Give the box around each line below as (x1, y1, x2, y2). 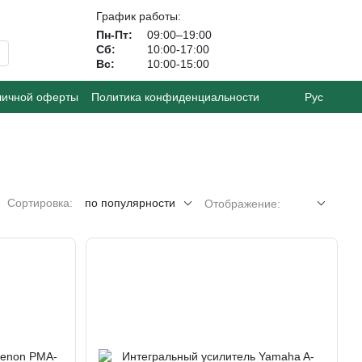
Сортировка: (7, 196, 73, 209)
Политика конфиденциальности (91, 90, 259, 103)
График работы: (96, 10, 181, 23)
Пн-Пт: (96, 28, 133, 41)
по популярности (85, 196, 175, 209)
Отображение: (204, 197, 280, 210)
